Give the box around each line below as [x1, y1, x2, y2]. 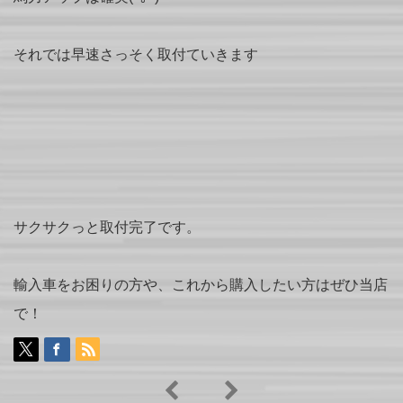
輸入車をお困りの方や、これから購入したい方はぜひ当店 [13, 277, 388, 292]
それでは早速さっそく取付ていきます [13, 47, 258, 62]
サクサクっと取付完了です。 [13, 219, 201, 235]
